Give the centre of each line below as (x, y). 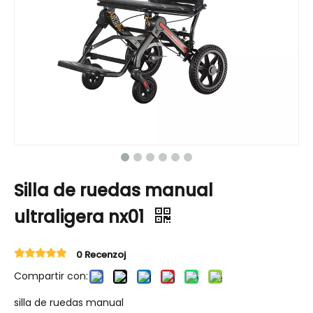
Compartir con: (51, 276)
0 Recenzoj (101, 255)
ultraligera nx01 (81, 217)
